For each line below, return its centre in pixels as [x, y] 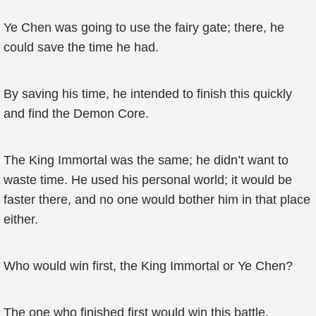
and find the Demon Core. [76, 114]
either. [21, 219]
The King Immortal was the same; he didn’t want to [146, 160]
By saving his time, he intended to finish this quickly [148, 94]
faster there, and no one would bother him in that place [157, 200]
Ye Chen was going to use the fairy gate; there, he [144, 28]
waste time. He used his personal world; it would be [148, 180]
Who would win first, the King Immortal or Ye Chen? [148, 266]
